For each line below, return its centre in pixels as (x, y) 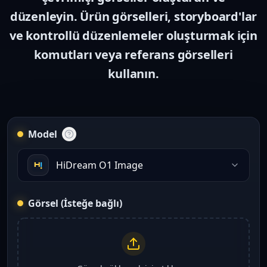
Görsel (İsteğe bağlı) (75, 203)
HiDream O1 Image (100, 165)
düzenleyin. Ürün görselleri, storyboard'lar (133, 16)
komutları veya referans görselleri (133, 55)
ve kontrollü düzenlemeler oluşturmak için (133, 35)
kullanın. (133, 74)
